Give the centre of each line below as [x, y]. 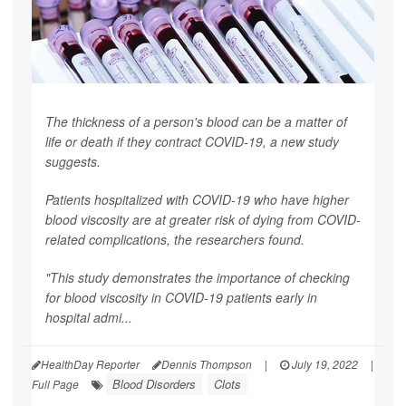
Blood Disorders [154, 384]
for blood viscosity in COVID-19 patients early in [181, 298]
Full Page [55, 384]
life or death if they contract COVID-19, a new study [192, 142]
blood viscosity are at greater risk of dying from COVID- [203, 220]
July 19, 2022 [324, 364]
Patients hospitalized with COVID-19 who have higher [197, 200]
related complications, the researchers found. [175, 240]
